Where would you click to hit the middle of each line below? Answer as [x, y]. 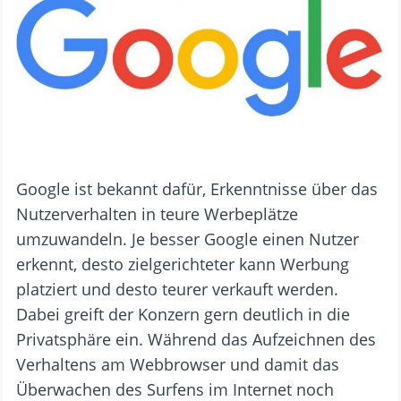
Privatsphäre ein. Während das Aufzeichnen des [196, 339]
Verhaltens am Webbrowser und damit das [178, 364]
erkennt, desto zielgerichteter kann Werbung [183, 264]
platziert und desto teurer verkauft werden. [177, 289]
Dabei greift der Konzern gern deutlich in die [183, 314]
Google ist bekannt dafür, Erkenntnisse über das [197, 189]
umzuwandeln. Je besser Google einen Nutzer [188, 239]
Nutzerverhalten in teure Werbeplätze [157, 214]
